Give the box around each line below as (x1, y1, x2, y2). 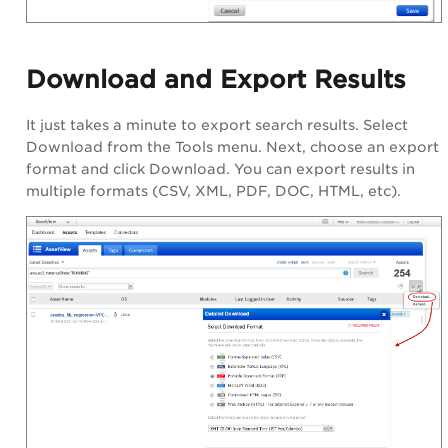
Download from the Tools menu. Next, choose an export (26, 139, 439, 156)
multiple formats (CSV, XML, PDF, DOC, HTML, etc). (26, 183, 401, 200)
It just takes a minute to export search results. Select (26, 117, 408, 134)
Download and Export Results (26, 65, 406, 95)
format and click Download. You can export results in (26, 161, 415, 178)
